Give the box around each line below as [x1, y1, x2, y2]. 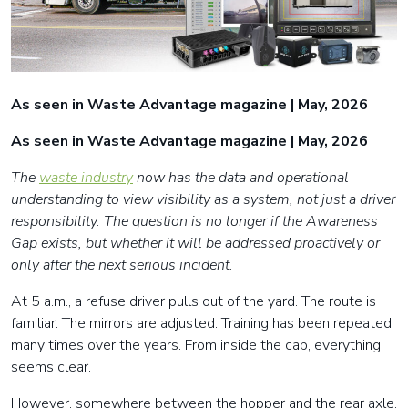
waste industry [39, 168, 133, 189]
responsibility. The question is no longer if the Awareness [11, 211, 378, 232]
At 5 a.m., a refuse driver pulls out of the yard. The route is [11, 291, 376, 312]
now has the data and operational [133, 168, 349, 189]
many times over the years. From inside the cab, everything [11, 335, 381, 356]
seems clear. [11, 357, 91, 378]
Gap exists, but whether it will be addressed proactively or [11, 233, 380, 254]
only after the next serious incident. [11, 255, 233, 276]
